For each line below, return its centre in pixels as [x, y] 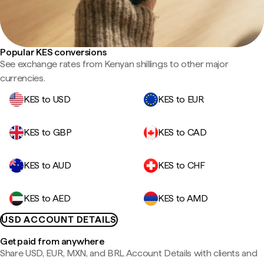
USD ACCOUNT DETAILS [59, 220]
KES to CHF [181, 165]
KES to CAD [182, 132]
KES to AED [47, 198]
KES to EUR [181, 99]
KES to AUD [47, 165]
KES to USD [47, 99]
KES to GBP [48, 132]
